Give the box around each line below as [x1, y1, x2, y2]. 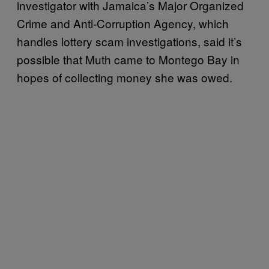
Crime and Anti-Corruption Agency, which [17, 14, 229, 31]
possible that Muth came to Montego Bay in [17, 50, 240, 67]
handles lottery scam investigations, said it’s [17, 32, 242, 49]
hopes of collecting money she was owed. [17, 68, 232, 85]
